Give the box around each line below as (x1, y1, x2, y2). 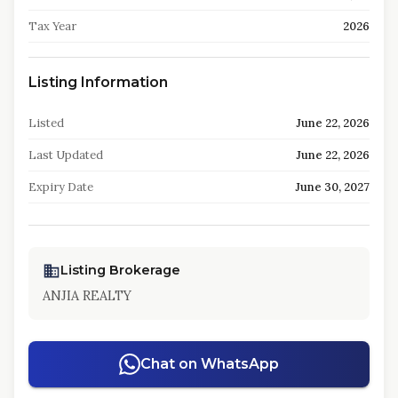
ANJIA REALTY (43, 288, 131, 304)
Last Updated (28, 147, 103, 163)
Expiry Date (28, 179, 93, 195)
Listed (28, 115, 64, 131)
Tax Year (28, 19, 76, 34)
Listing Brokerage (60, 262, 180, 278)
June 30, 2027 (295, 179, 370, 195)
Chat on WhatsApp (140, 355, 279, 372)
